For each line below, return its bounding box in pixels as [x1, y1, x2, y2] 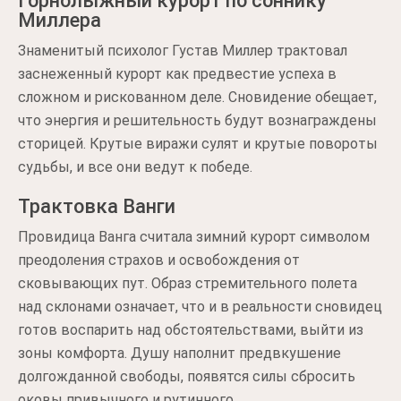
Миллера [18, 9, 101, 31]
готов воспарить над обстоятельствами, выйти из [18, 321, 363, 338]
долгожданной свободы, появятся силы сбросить [18, 368, 355, 385]
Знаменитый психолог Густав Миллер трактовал [18, 42, 347, 59]
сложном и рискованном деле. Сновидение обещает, [18, 89, 377, 106]
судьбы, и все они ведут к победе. [18, 158, 252, 175]
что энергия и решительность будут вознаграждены [18, 112, 377, 129]
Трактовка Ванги [18, 195, 175, 218]
